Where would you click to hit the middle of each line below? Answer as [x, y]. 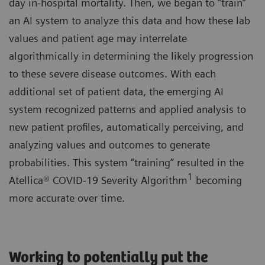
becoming [217, 180]
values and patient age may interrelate [98, 38]
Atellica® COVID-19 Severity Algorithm [98, 180]
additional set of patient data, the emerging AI [116, 92]
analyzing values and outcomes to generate [109, 145]
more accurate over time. [67, 198]
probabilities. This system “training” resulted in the [126, 163]
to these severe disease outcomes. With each [112, 74]
